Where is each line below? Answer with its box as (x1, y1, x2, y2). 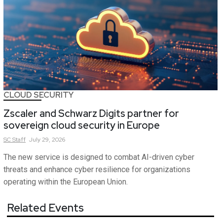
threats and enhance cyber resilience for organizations (3, 165, 190, 175)
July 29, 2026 (29, 136, 65, 144)
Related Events (7, 201, 84, 216)
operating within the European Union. (3, 177, 128, 187)
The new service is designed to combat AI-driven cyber (3, 152, 194, 162)
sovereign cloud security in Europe (3, 119, 160, 132)
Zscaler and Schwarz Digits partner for (3, 107, 179, 120)
